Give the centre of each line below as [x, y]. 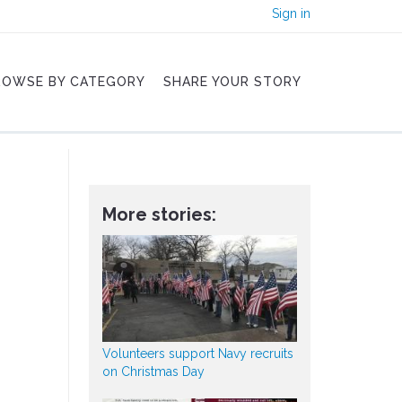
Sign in [291, 13]
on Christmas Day [153, 372]
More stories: [159, 214]
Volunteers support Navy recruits [197, 354]
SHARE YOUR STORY [232, 82]
